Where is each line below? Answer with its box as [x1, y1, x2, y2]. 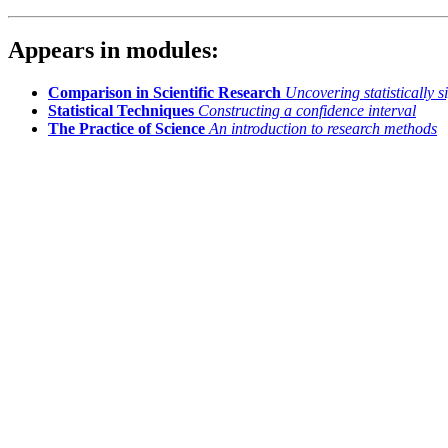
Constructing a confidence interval [198, 102, 416, 120]
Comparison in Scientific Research [48, 84, 281, 102]
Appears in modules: [8, 37, 219, 64]
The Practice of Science [48, 120, 205, 138]
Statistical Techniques [48, 102, 194, 120]
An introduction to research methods [209, 120, 437, 138]
